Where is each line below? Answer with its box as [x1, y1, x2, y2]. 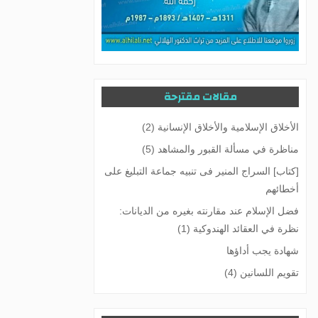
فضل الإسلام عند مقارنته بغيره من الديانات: [119, 204, 299, 216]
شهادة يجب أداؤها [226, 244, 299, 256]
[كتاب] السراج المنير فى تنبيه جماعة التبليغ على [104, 165, 299, 177]
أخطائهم [265, 182, 299, 194]
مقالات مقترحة [163, 87, 237, 106]
